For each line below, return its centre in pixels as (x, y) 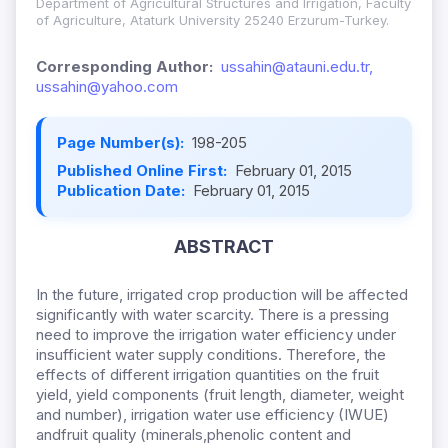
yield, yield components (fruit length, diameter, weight (220, 395)
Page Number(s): (122, 143)
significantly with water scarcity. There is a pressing (212, 315)
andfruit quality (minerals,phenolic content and (193, 435)
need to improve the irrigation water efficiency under (216, 335)
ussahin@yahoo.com (107, 87)
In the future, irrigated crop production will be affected (222, 295)
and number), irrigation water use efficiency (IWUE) (212, 415)
